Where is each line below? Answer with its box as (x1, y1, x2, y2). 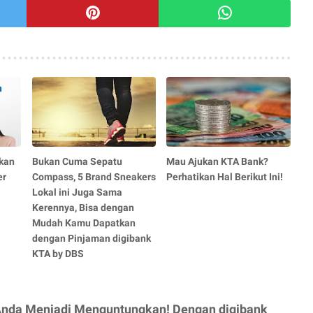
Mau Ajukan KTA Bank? (166, 155, 269, 167)
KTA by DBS (31, 247, 84, 259)
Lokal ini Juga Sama (31, 186, 122, 198)
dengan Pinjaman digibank (31, 232, 151, 244)
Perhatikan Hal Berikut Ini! (166, 170, 284, 182)
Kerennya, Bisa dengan (31, 201, 134, 213)
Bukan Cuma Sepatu (31, 155, 122, 167)
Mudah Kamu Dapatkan (31, 217, 136, 228)
